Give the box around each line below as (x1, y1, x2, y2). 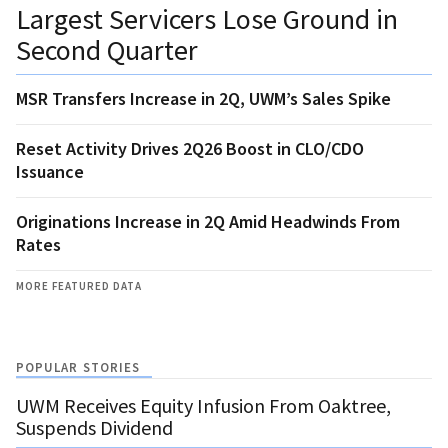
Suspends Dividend (16, 414, 173, 440)
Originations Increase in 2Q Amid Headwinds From (16, 209, 400, 233)
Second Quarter (16, 31, 198, 68)
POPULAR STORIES (16, 358, 141, 376)
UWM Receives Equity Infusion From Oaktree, (16, 392, 391, 418)
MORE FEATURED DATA (16, 278, 142, 293)
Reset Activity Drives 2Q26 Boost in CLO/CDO (16, 136, 364, 160)
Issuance (16, 159, 84, 183)
